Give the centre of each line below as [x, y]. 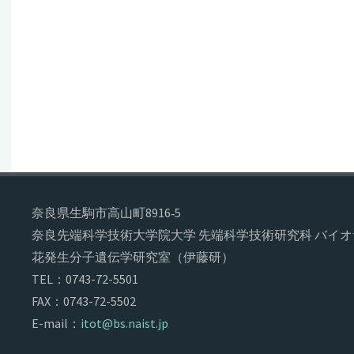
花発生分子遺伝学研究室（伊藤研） [133, 257]
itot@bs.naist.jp [124, 323]
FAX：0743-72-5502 [84, 301]
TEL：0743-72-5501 [85, 279]
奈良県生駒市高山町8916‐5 [106, 213]
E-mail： [56, 323]
